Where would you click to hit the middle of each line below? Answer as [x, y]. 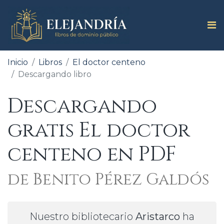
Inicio [18, 62]
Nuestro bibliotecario [82, 216]
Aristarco [158, 216]
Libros [50, 62]
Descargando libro [55, 74]
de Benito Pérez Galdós [108, 179]
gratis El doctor [99, 130]
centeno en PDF [92, 154]
